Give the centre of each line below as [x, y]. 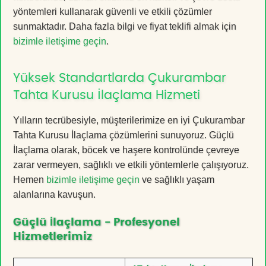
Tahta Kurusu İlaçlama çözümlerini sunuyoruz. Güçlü [123, 135]
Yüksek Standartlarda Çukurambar [120, 78]
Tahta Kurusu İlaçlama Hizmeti [107, 95]
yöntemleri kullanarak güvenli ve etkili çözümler [113, 11]
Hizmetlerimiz [53, 237]
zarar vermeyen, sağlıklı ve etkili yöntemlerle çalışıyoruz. [131, 164]
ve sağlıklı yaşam [177, 179]
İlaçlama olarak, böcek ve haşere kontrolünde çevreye [126, 150]
